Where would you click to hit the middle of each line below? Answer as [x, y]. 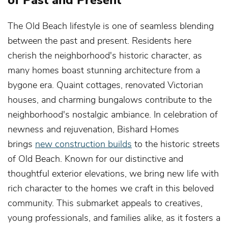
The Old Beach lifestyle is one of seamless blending [111, 25]
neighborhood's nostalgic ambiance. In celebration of [113, 114]
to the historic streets [176, 143]
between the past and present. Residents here [99, 40]
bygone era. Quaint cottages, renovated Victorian [105, 84]
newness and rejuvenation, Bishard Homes [93, 129]
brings [21, 143]
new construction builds [83, 143]
